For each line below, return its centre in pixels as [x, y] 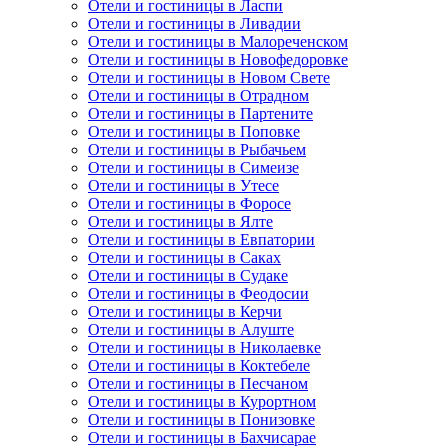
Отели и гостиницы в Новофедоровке [218, 60]
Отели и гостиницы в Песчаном [198, 384]
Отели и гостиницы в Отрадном [198, 96]
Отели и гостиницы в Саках [184, 258]
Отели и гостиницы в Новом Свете [209, 78]
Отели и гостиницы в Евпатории [201, 240]
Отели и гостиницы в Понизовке [201, 420]
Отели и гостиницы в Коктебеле [199, 366]
